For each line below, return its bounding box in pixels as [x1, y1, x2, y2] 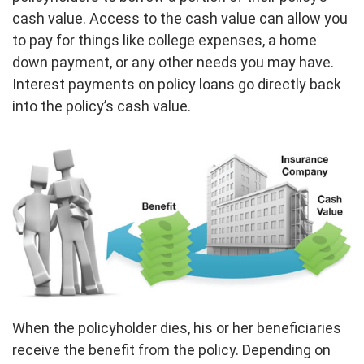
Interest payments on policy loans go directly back [12, 76, 341, 93]
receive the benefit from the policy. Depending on [12, 341, 331, 358]
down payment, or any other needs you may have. [12, 54, 334, 71]
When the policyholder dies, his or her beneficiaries [12, 319, 341, 336]
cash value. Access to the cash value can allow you [12, 10, 348, 28]
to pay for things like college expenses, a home [12, 32, 317, 50]
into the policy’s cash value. [12, 97, 191, 115]
